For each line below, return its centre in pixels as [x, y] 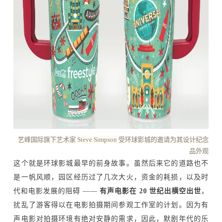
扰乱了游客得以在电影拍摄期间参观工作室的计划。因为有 [111, 205]
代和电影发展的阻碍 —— [57, 191]
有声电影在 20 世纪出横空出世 [150, 191]
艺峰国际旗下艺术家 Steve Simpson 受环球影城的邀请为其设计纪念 [113, 139]
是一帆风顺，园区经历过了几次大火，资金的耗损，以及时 [111, 177]
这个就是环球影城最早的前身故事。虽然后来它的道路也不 [111, 163]
